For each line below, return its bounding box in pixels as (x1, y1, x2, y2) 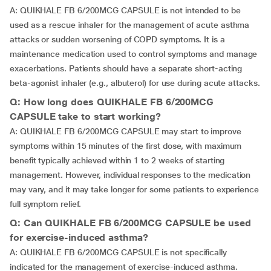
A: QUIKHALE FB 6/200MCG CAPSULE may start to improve (10, 126, 241, 136)
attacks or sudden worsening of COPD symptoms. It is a (10, 34, 225, 44)
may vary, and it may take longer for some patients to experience (10, 184, 259, 194)
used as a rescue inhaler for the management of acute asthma (10, 20, 250, 30)
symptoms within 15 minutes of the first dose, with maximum (10, 141, 242, 151)
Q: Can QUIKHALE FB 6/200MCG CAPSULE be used (10, 217, 251, 229)
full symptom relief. (10, 199, 82, 209)
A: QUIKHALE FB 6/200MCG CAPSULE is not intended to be (10, 5, 241, 15)
